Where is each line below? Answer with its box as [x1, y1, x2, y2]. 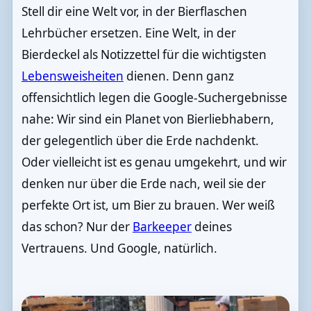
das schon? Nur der [21, 218, 133, 235]
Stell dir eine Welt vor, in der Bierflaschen [21, 3, 247, 19]
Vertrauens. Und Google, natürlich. [21, 239, 217, 256]
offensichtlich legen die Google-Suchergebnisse [21, 89, 287, 106]
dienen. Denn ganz [123, 67, 234, 84]
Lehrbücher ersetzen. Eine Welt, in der [21, 24, 236, 41]
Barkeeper [132, 218, 192, 235]
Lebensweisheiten [21, 67, 124, 84]
